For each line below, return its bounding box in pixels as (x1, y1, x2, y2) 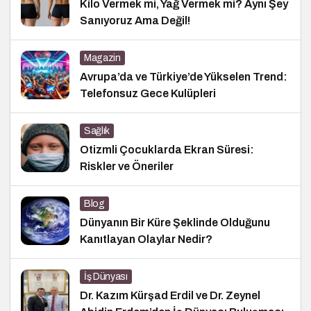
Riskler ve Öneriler (80, 160, 174, 172)
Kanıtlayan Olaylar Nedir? (80, 233, 212, 245)
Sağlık (84, 125, 110, 136)
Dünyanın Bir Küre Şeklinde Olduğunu (80, 216, 270, 228)
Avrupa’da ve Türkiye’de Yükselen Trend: (80, 70, 287, 83)
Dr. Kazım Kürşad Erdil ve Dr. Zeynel (80, 289, 260, 301)
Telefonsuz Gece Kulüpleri (80, 87, 216, 99)
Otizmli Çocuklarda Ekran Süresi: (80, 143, 254, 155)
